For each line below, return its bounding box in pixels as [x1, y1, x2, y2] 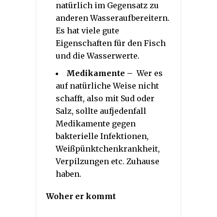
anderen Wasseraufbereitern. [56, 13, 170, 23]
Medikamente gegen [56, 118, 136, 128]
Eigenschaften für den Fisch [56, 38, 166, 48]
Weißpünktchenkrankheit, [56, 143, 160, 154]
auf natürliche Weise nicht [56, 80, 159, 91]
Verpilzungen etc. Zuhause [56, 156, 159, 166]
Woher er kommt [46, 191, 116, 201]
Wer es [137, 68, 163, 78]
